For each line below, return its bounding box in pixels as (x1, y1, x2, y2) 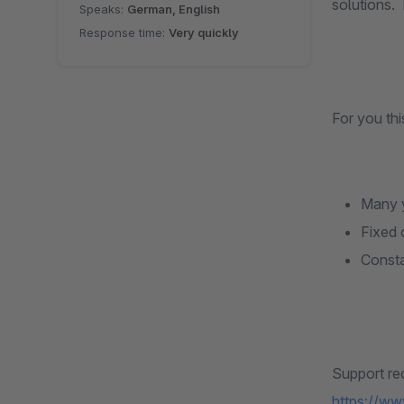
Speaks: (79, 2, 127, 17)
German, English (127, 2, 220, 17)
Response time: (79, 25, 169, 41)
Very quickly (169, 25, 239, 41)
